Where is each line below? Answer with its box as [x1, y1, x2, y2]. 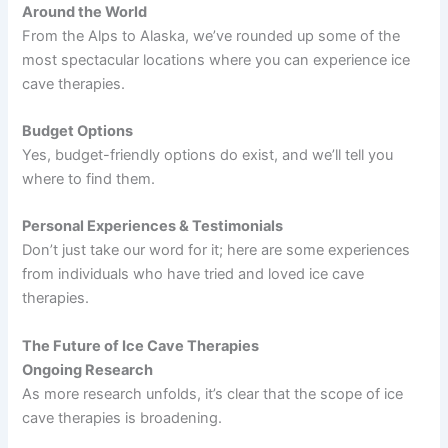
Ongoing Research [22, 360, 154, 379]
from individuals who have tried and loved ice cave [22, 265, 365, 284]
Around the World [22, 2, 148, 21]
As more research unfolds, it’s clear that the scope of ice [22, 384, 404, 403]
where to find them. [22, 169, 156, 188]
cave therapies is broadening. [22, 408, 223, 427]
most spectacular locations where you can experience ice [22, 50, 411, 69]
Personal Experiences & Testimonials [22, 217, 284, 236]
